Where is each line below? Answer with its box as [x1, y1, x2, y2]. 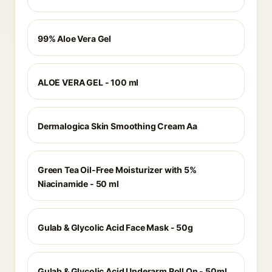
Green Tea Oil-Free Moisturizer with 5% [38, 165, 197, 175]
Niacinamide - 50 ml [38, 178, 119, 189]
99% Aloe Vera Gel [38, 33, 112, 44]
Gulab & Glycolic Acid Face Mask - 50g [38, 222, 193, 233]
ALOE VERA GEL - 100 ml [38, 77, 139, 87]
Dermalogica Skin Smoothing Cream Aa [38, 121, 198, 131]
